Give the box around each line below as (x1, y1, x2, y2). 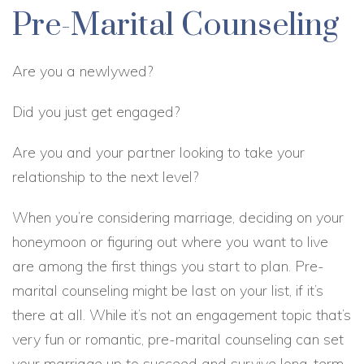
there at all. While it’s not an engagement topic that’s (12, 305, 351, 324)
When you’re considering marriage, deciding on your (12, 208, 344, 227)
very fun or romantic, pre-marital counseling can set (12, 330, 344, 349)
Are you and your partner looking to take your (12, 143, 305, 162)
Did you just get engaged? (12, 102, 180, 121)
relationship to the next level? (12, 167, 198, 186)
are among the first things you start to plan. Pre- (12, 257, 324, 275)
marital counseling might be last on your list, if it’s (12, 281, 323, 300)
